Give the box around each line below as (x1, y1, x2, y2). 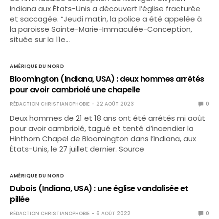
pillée (10, 194, 30, 205)
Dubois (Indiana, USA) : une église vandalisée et (10, 183, 188, 194)
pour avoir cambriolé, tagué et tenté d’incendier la (10, 123, 194, 133)
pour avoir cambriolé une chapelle (10, 84, 140, 95)
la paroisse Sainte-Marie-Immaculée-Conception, (10, 24, 193, 34)
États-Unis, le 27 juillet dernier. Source (10, 144, 145, 154)
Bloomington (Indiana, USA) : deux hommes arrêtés (10, 73, 204, 85)
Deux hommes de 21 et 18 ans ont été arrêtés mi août (10, 113, 206, 123)
